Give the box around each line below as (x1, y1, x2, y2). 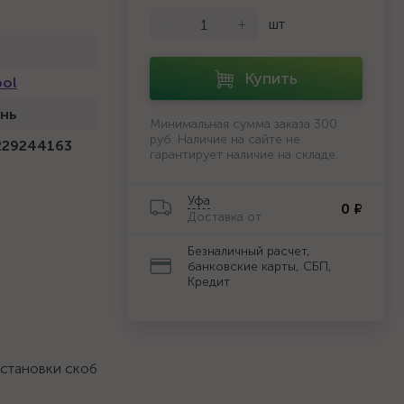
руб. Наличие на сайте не (150, 132, 300, 147)
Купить (244, 69, 298, 88)
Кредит (188, 274, 230, 289)
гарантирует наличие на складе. (150, 147, 338, 162)
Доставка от (188, 209, 262, 225)
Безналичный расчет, (188, 243, 310, 259)
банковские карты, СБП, (188, 259, 332, 274)
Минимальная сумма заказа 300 (150, 116, 337, 132)
